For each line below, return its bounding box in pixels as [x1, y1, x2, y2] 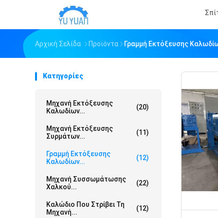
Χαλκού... [46, 183, 77, 191]
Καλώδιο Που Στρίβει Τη [46, 200, 125, 208]
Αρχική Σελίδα [35, 40, 81, 48]
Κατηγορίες [43, 72, 83, 80]
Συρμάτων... [46, 132, 85, 140]
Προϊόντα [89, 40, 118, 48]
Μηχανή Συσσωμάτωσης [46, 175, 126, 183]
